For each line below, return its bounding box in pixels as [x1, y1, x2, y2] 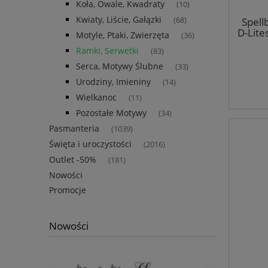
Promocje [49, 184, 86, 196]
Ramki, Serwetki [76, 45, 139, 57]
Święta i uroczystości [49, 138, 132, 150]
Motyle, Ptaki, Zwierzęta [76, 29, 169, 41]
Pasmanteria [49, 123, 99, 135]
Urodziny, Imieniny [76, 76, 151, 88]
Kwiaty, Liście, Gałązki [76, 14, 162, 26]
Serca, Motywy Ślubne [76, 60, 163, 72]
